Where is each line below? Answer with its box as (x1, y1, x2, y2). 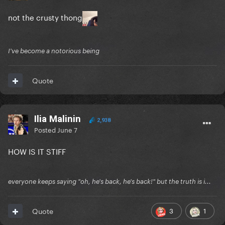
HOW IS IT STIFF (8, 145, 66, 157)
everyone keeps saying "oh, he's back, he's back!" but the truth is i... (8, 177, 211, 186)
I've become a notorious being (8, 47, 99, 55)
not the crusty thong (8, 11, 82, 23)
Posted (34, 124, 57, 135)
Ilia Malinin (34, 113, 81, 125)
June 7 (57, 124, 77, 135)
